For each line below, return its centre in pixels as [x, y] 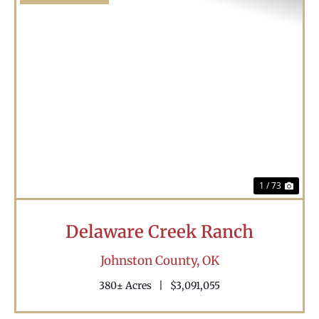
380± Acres [125, 286]
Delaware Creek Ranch [159, 232]
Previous [64, 102]
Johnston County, [151, 261]
